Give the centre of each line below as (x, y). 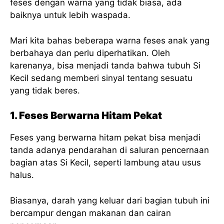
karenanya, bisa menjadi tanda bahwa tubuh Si (105, 65)
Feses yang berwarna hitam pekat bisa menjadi (105, 138)
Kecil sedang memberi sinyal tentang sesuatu (101, 78)
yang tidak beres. (45, 90)
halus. (22, 175)
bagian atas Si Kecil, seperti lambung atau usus (105, 163)
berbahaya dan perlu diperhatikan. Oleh (90, 53)
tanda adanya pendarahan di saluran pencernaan (109, 150)
